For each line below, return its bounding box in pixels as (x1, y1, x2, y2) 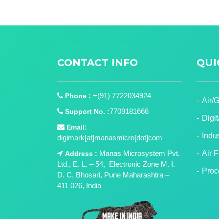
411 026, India (57, 181, 101, 190)
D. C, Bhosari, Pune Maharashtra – (57, 171, 169, 179)
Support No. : (65, 108, 109, 115)
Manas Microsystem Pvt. (97, 149, 180, 157)
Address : (65, 150, 97, 157)
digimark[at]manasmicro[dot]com (57, 133, 162, 142)
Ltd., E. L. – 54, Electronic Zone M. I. (57, 160, 175, 168)
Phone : (65, 92, 91, 100)
